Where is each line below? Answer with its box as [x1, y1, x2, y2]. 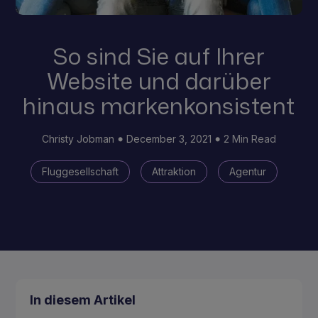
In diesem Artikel [30, 292, 136, 308]
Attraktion [151, 165, 196, 178]
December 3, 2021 [126, 133, 212, 146]
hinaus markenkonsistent [23, 89, 295, 122]
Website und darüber [46, 65, 272, 97]
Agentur [229, 165, 266, 178]
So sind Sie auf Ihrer [53, 40, 265, 72]
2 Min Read [224, 133, 276, 146]
